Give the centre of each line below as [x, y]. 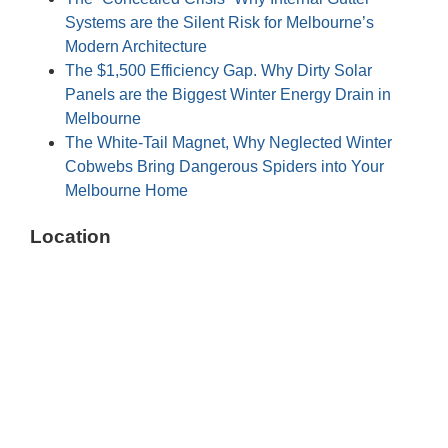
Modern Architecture [136, 46]
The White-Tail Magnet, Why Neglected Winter [228, 142]
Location [70, 236]
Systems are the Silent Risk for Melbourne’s [219, 22]
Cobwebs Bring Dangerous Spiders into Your [224, 166]
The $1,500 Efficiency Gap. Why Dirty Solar [218, 70]
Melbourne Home [126, 190]
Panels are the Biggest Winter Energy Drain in [228, 94]
